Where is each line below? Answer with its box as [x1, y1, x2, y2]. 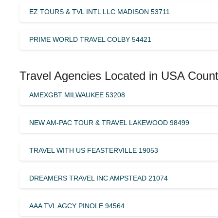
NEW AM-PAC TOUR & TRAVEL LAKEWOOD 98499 [29, 118, 189, 127]
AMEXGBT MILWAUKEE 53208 [29, 91, 125, 99]
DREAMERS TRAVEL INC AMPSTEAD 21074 [29, 174, 168, 182]
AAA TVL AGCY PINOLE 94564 [29, 201, 125, 210]
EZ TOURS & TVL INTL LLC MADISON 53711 [29, 7, 170, 16]
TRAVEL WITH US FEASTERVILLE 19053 [29, 146, 158, 154]
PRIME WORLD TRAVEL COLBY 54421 [29, 35, 151, 43]
